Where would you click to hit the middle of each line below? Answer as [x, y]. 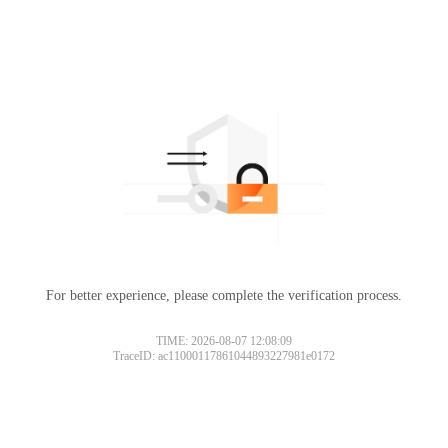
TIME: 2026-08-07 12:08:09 [224, 340]
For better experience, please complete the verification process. [224, 295]
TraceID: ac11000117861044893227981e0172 [224, 355]
